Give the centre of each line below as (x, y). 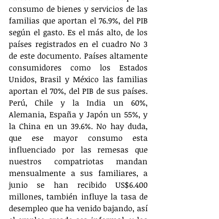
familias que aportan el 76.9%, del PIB (78, 21)
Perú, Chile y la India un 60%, (78, 103)
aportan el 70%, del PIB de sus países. (78, 91)
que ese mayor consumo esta (78, 138)
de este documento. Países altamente (78, 56)
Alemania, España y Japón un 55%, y (78, 115)
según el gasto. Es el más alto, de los (78, 33)
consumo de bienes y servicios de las (78, 9)
